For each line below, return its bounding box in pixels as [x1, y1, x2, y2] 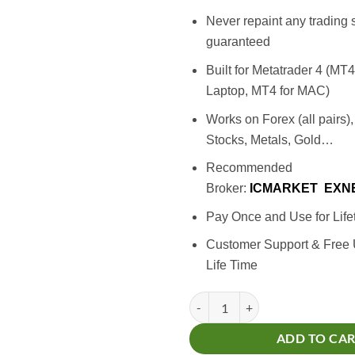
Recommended [205, 161, 292, 175]
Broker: [205, 181, 246, 196]
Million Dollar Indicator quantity [189, 293, 349, 307]
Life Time [205, 258, 258, 273]
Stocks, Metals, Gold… [205, 132, 334, 147]
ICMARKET [249, 181, 321, 196]
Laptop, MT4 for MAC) [205, 83, 330, 97]
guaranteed [205, 35, 270, 49]
